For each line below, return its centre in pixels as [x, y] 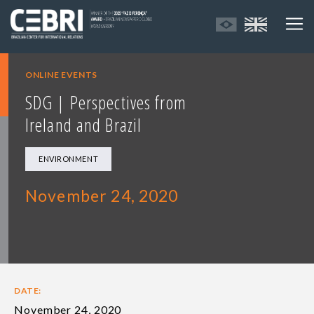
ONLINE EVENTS [61, 75]
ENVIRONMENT [69, 159]
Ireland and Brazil [84, 125]
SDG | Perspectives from [106, 103]
